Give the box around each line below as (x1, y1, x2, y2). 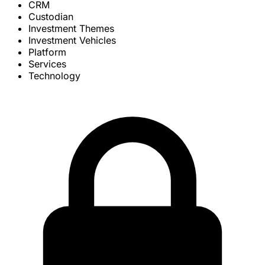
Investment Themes (28, 22, 114, 35)
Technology (28, 70, 80, 82)
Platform (28, 46, 66, 59)
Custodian (28, 11, 73, 23)
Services (28, 58, 66, 70)
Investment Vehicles (28, 34, 116, 47)
